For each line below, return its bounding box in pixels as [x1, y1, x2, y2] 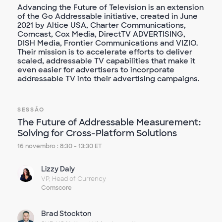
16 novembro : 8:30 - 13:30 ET [17, 142, 102, 150]
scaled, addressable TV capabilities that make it [17, 56, 195, 66]
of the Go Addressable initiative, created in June [17, 11, 198, 21]
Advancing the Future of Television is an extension [17, 2, 204, 12]
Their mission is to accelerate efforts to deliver [17, 47, 192, 57]
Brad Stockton [41, 209, 92, 218]
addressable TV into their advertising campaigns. [17, 74, 199, 84]
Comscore [41, 184, 72, 192]
